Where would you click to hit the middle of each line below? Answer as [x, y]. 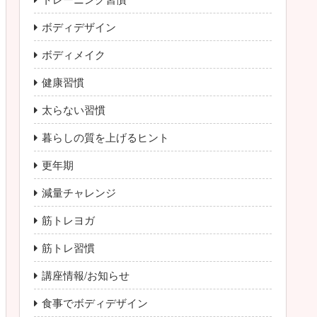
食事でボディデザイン [95, 302]
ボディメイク [74, 54]
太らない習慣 [74, 109]
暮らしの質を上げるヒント [105, 137]
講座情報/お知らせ [86, 275]
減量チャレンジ [79, 192]
